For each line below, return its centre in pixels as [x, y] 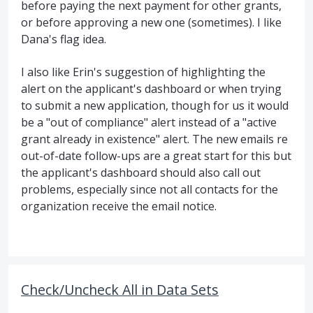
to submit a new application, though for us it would [155, 105]
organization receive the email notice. [119, 206]
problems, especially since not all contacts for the [150, 189]
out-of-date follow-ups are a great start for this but [156, 155]
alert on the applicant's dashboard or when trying [151, 88]
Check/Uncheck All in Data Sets [120, 289]
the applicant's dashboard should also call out [141, 172]
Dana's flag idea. [64, 39]
